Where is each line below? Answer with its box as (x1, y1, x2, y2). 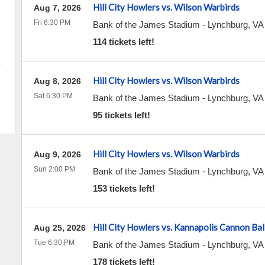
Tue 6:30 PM (33, 238, 75, 247)
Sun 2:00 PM (33, 165, 75, 173)
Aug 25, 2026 (33, 223, 86, 232)
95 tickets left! (92, 110, 150, 120)
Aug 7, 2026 (33, 3, 81, 12)
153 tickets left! (92, 183, 155, 193)
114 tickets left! (92, 37, 154, 47)
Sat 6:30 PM (33, 92, 73, 100)
